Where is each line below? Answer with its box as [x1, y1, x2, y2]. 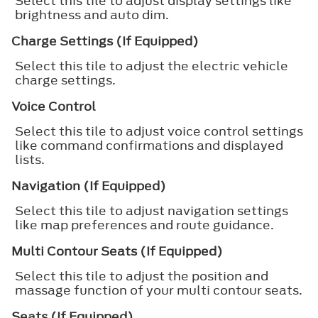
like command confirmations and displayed [15, 136, 283, 154]
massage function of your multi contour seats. [15, 281, 302, 299]
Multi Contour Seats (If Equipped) [11, 242, 223, 260]
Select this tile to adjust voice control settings [15, 122, 303, 140]
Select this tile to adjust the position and [15, 267, 268, 285]
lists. [15, 150, 45, 168]
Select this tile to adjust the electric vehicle [15, 57, 288, 75]
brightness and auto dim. [15, 6, 169, 23]
